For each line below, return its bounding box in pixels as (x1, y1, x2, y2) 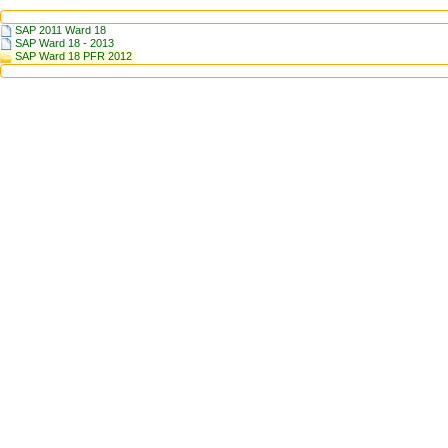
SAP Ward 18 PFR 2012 (15, 50, 132, 63)
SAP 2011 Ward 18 (15, 24, 106, 36)
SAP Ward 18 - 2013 (15, 37, 114, 50)
